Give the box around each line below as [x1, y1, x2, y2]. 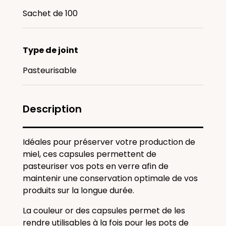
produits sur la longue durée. [23, 185, 136, 196]
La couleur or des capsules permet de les [23, 205, 185, 216]
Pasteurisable [23, 65, 77, 76]
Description [23, 102, 82, 116]
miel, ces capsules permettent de [23, 148, 156, 160]
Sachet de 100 [23, 8, 78, 19]
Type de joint [23, 44, 78, 56]
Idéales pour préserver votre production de [23, 136, 195, 148]
